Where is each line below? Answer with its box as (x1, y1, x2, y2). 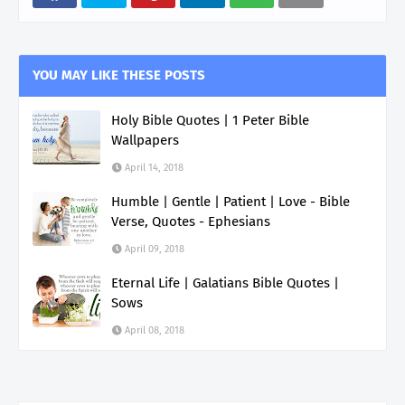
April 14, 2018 (125, 162, 184, 174)
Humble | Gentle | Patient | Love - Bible (111, 193, 350, 211)
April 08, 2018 (125, 325, 184, 337)
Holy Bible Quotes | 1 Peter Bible (111, 112, 309, 129)
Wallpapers (111, 132, 179, 149)
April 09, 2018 (125, 243, 184, 256)
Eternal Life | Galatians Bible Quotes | (111, 275, 339, 292)
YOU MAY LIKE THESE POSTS (33, 67, 205, 84)
